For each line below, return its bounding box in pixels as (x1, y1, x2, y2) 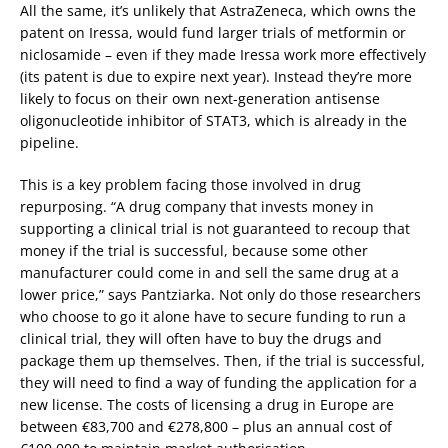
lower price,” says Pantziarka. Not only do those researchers (20, 284, 421, 304)
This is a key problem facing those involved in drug (20, 174, 361, 194)
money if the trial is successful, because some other (20, 240, 368, 260)
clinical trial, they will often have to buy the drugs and (20, 328, 382, 348)
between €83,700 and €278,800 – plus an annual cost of (20, 416, 392, 436)
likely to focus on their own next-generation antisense (20, 88, 380, 108)
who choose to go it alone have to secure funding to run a (20, 306, 406, 326)
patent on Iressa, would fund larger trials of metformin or (20, 22, 406, 42)
